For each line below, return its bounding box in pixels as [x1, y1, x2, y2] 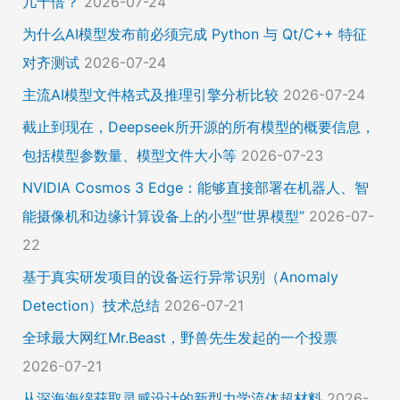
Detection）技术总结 [21, 296, 160, 314]
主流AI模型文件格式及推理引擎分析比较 [21, 85, 279, 104]
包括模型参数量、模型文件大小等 [21, 146, 237, 164]
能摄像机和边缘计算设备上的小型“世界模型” [21, 206, 304, 225]
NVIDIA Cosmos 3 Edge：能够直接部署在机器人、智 [21, 178, 369, 196]
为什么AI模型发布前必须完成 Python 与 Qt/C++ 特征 [21, 24, 367, 43]
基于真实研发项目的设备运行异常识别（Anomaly [21, 267, 338, 286]
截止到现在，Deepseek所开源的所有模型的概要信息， [21, 117, 375, 136]
